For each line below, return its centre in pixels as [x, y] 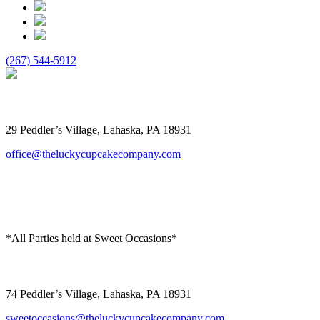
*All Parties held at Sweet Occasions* [91, 239]
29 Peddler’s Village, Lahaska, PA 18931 [99, 130]
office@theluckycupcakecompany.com [93, 154]
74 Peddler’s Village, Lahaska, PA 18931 [99, 294]
